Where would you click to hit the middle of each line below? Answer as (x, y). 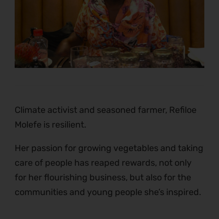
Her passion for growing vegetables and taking (109, 148)
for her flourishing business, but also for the (103, 178)
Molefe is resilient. (51, 125)
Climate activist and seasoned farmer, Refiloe (106, 110)
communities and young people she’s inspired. (108, 192)
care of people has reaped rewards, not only (103, 163)
